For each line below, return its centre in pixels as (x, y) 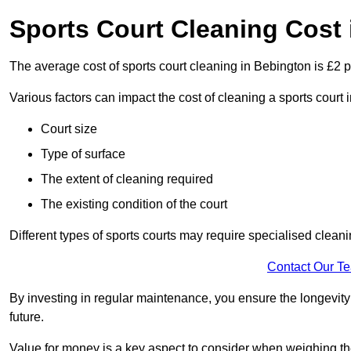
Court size (69, 129)
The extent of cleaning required (127, 179)
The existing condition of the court (134, 204)
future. (27, 317)
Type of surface (83, 154)
